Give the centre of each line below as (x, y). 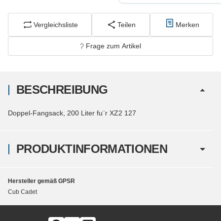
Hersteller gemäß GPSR (41, 181)
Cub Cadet (22, 192)
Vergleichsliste (56, 24)
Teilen (127, 24)
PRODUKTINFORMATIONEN (92, 149)
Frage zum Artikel (113, 46)
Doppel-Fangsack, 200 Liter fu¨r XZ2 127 (72, 113)
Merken (187, 24)
